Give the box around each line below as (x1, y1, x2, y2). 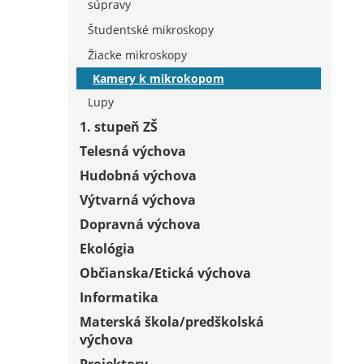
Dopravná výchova (80, 214, 201, 233)
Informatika (80, 288, 158, 306)
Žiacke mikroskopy (88, 46, 187, 63)
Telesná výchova (80, 141, 186, 160)
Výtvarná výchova (80, 190, 196, 209)
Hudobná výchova (80, 166, 197, 184)
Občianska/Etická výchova (80, 263, 251, 282)
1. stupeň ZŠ (80, 117, 158, 136)
